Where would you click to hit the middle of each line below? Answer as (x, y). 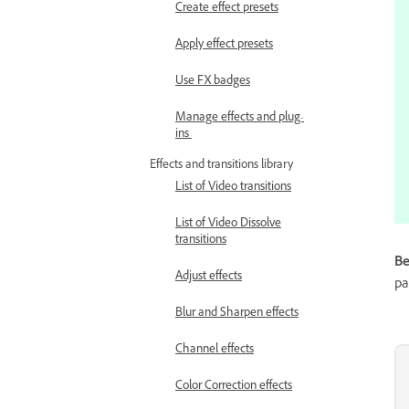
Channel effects (215, 351)
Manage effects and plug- (240, 119)
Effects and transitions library (221, 166)
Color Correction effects (234, 387)
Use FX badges (213, 82)
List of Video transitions (233, 188)
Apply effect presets (224, 46)
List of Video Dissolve (228, 225)
